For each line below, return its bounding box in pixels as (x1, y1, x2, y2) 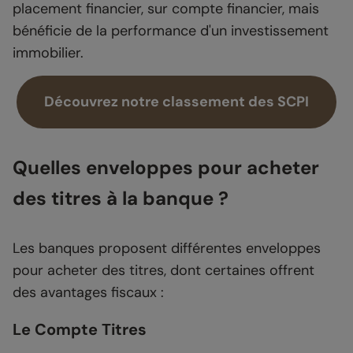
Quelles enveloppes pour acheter (13, 155, 319, 180)
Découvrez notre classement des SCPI (44, 92, 309, 112)
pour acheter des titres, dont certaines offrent (13, 261, 314, 281)
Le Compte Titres (13, 319, 147, 340)
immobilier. (13, 43, 84, 63)
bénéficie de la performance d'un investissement (13, 21, 329, 41)
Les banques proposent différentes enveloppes (13, 239, 321, 258)
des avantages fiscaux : (13, 283, 164, 303)
